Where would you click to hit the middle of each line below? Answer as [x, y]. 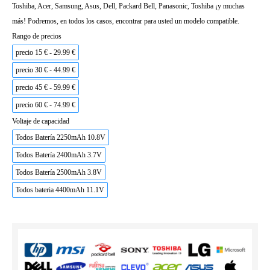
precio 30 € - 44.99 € [46, 70]
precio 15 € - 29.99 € [46, 52]
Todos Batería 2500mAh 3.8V [59, 172]
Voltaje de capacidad [41, 121]
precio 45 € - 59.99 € [46, 87]
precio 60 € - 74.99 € [46, 105]
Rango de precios [37, 36]
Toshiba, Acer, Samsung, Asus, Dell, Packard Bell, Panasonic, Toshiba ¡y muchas [128, 6]
